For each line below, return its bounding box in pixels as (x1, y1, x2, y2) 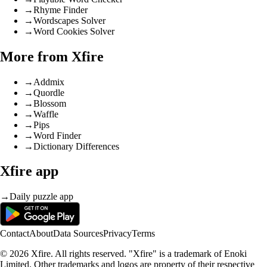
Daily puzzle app (10, 191, 73, 202)
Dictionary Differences (33, 141, 119, 151)
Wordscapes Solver (33, 15, 105, 26)
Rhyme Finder (33, 4, 88, 15)
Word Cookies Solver (33, 26, 114, 36)
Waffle (33, 108, 58, 119)
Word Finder (33, 130, 81, 141)
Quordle (33, 87, 64, 98)
